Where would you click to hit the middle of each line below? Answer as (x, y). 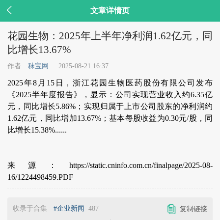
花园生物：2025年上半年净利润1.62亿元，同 (110, 36)
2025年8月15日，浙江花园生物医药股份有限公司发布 (110, 83)
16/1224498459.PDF (40, 177)
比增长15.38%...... (37, 130)
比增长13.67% (39, 50)
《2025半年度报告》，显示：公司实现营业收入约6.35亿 (110, 95)
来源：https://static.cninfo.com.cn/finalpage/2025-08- (110, 165)
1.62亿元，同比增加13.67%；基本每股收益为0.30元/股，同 (110, 118)
